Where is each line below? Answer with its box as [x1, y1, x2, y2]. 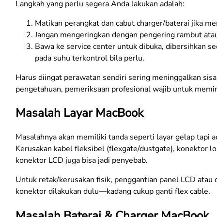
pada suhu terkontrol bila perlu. [35, 52, 144, 63]
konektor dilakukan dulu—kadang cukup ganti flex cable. [15, 186, 210, 197]
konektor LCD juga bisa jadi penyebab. [15, 155, 148, 166]
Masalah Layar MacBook [15, 105, 143, 121]
